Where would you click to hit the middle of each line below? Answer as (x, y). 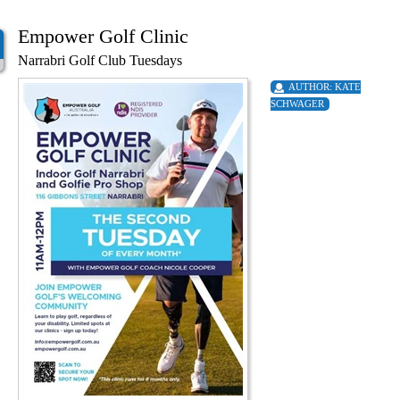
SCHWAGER (297, 103)
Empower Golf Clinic (103, 36)
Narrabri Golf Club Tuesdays (100, 60)
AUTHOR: (312, 86)
